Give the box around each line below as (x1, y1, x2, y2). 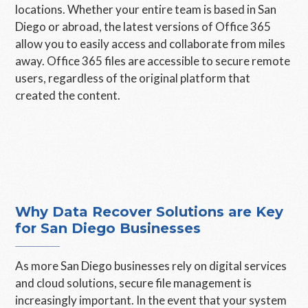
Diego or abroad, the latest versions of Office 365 (15, 19, 272, 34)
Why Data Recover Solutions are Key (15, 203, 284, 220)
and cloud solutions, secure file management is (15, 276, 252, 290)
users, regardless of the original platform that (15, 71, 251, 85)
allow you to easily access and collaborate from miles (15, 36, 286, 51)
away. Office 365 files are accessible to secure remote (15, 54, 291, 68)
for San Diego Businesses (15, 220, 201, 236)
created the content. (15, 88, 125, 102)
